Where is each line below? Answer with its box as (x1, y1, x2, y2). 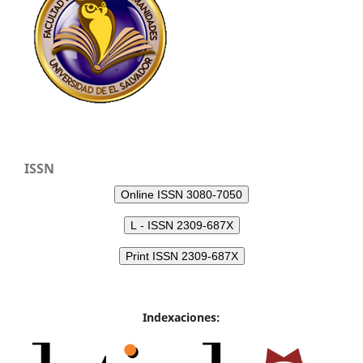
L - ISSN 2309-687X (130, 219, 233, 233)
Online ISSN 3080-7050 (121, 188, 242, 202)
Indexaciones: (143, 310, 220, 326)
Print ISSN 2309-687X (125, 250, 238, 263)
